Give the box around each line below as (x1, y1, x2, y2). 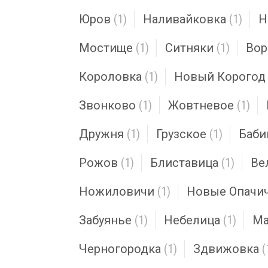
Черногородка (79, 242, 161, 256)
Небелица (164, 213, 220, 227)
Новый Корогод (174, 69, 266, 84)
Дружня (79, 127, 124, 141)
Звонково (79, 98, 136, 112)
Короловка (79, 69, 142, 84)
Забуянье (79, 213, 132, 227)
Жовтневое (168, 98, 234, 112)
